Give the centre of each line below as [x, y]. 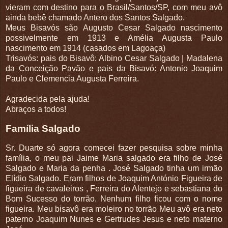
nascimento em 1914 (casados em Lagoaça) [85, 48]
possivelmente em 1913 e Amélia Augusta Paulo [114, 38]
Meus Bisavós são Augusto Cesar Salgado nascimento [114, 28]
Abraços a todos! [36, 109]
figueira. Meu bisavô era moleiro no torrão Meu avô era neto [114, 209]
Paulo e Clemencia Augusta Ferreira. [72, 79]
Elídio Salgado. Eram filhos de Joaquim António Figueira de [114, 179]
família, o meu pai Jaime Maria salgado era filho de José [114, 158]
